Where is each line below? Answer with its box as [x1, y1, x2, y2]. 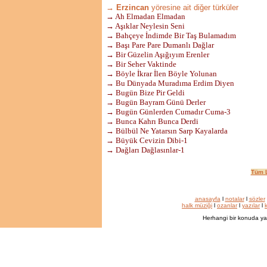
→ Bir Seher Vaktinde [106, 60, 176, 69]
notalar [225, 195, 244, 202]
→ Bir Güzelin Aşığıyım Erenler [106, 50, 209, 59]
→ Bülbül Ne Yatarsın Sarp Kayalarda [106, 126, 228, 135]
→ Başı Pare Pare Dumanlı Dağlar [106, 41, 214, 49]
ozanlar [217, 202, 237, 209]
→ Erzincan [106, 3, 149, 12]
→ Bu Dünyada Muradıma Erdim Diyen [106, 79, 234, 88]
